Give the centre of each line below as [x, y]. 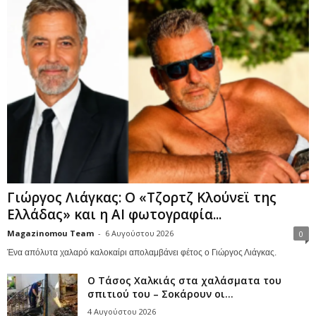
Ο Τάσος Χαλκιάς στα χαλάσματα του [184, 281]
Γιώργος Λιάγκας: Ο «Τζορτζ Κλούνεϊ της [142, 198]
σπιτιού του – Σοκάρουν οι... [160, 294]
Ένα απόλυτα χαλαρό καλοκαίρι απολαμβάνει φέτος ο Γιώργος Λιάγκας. [142, 253]
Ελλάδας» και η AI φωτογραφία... [114, 215]
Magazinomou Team [50, 233]
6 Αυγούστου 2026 [139, 233]
